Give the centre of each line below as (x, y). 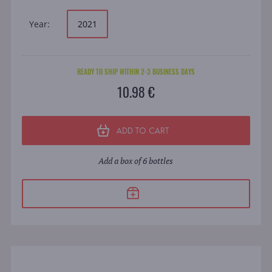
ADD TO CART (142, 130)
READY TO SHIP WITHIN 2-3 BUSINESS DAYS (136, 72)
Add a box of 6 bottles (136, 161)
